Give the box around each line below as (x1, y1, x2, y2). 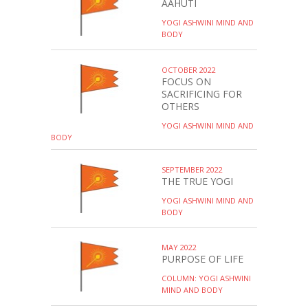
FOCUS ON (162, 74, 211, 88)
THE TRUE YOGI (162, 174, 233, 188)
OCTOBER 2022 (162, 64, 216, 75)
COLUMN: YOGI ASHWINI (162, 273, 251, 283)
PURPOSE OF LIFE (162, 252, 243, 265)
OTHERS (162, 99, 199, 113)
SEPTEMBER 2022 (162, 164, 223, 175)
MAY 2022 (162, 242, 197, 252)
